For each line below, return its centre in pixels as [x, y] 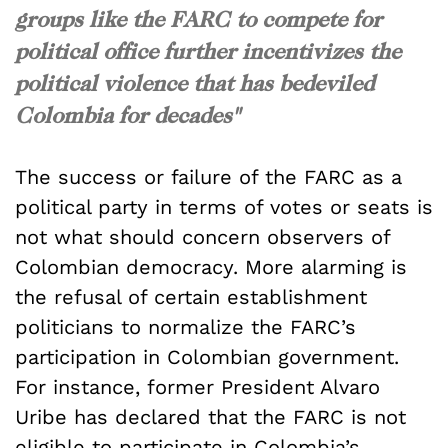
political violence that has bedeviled [194, 82]
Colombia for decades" [127, 114]
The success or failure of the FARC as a [208, 176]
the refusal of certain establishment [191, 296]
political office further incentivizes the [208, 50]
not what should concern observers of [202, 236]
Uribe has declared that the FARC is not [210, 416]
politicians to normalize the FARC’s [185, 326]
